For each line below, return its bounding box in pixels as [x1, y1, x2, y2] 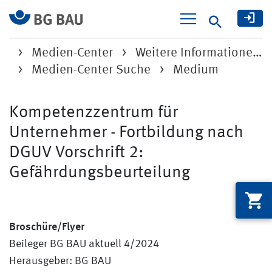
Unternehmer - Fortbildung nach [9, 124, 243, 141]
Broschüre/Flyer [9, 217, 84, 233]
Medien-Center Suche [32, 64, 151, 76]
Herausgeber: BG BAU [9, 256, 111, 267]
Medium [173, 64, 219, 76]
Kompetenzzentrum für [9, 104, 178, 121]
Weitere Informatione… [135, 47, 262, 59]
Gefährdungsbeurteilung [9, 165, 190, 182]
